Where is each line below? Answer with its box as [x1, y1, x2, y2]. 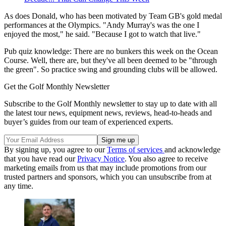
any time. [4, 182, 33, 191]
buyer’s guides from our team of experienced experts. [4, 118, 173, 127]
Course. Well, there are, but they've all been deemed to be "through [4, 56, 217, 65]
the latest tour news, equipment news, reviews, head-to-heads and [4, 108, 212, 118]
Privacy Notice [77, 154, 125, 163]
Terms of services [107, 145, 164, 154]
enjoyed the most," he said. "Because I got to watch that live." [4, 30, 201, 39]
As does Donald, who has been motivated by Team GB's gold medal [4, 12, 222, 21]
